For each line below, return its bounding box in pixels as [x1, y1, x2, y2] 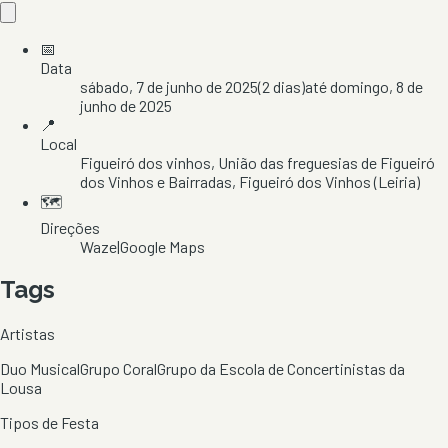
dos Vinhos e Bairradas [80, 171, 232, 191]
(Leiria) [371, 171, 420, 191]
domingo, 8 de [330, 76, 423, 96]
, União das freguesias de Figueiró [211, 152, 435, 172]
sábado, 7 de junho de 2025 [80, 76, 258, 96]
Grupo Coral [80, 358, 157, 378]
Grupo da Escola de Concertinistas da [157, 358, 405, 378]
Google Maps [120, 236, 205, 256]
